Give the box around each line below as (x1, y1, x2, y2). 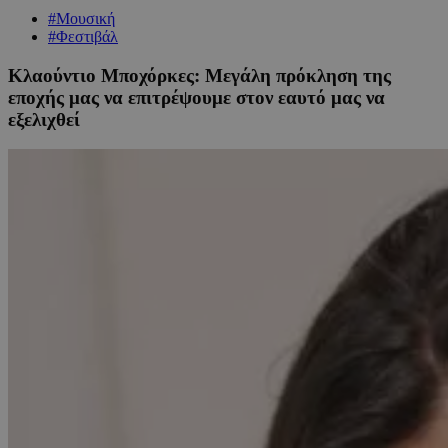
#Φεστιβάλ (48, 27, 118, 45)
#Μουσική (48, 9, 115, 27)
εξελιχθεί (8, 108, 80, 130)
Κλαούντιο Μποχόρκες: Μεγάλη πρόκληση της (8, 64, 391, 86)
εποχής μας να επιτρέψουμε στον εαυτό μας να (8, 86, 385, 108)
